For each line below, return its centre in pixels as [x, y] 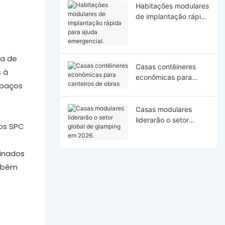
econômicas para [163, 77]
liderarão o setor [162, 120]
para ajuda [153, 27]
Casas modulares [163, 109]
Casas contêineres [165, 66]
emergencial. [156, 37]
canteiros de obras [166, 87]
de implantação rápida [172, 16]
